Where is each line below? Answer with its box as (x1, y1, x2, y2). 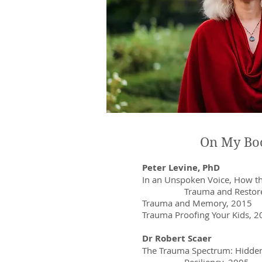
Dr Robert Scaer (142, 232, 212, 244)
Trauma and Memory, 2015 (142, 197, 252, 209)
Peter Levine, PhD (142, 161, 220, 174)
